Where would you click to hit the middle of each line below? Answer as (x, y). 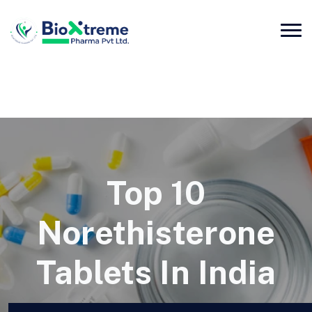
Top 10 (156, 193)
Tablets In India (156, 273)
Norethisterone (156, 233)
